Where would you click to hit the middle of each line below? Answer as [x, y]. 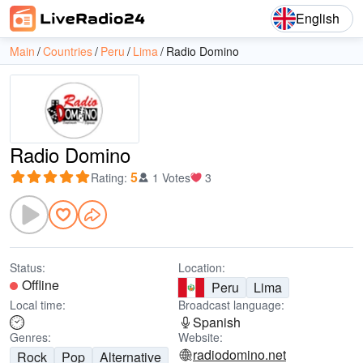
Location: [202, 267]
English [318, 18]
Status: [28, 267]
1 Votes [171, 177]
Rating [107, 177]
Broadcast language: [231, 305]
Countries [68, 51]
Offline [41, 285]
